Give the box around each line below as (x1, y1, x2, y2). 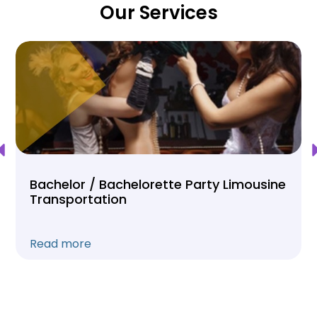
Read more (30, 235, 91, 252)
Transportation (30, 190, 127, 208)
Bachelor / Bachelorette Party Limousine (30, 175, 286, 193)
